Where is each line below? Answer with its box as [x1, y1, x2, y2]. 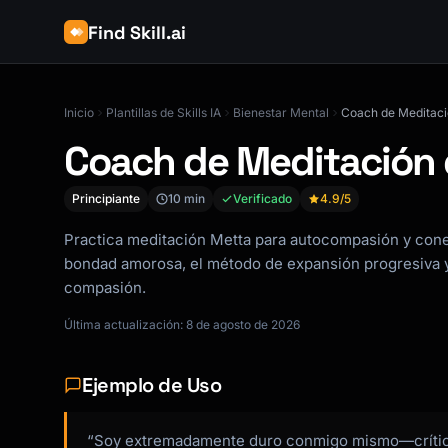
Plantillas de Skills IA [106, 105, 221, 120]
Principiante [72, 191, 140, 206]
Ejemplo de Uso [82, 372, 221, 398]
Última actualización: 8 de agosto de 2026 [64, 317, 300, 332]
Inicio [64, 105, 94, 120]
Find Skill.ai [88, 20, 186, 44]
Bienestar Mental [233, 105, 329, 120]
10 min [168, 191, 205, 206]
